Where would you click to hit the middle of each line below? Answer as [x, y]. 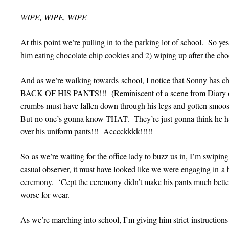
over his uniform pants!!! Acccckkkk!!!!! [87, 131]
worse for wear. [45, 194]
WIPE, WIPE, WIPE [54, 17]
